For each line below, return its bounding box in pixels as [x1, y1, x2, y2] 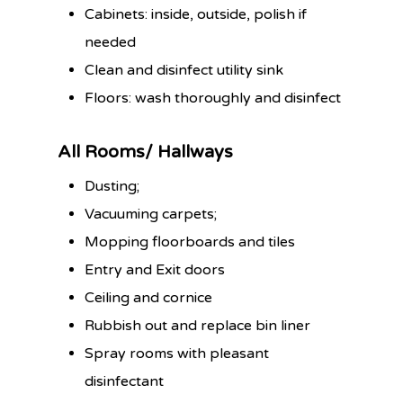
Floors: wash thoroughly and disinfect [85, 88, 342, 107]
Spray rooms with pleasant [85, 344, 270, 363]
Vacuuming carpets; [85, 204, 218, 223]
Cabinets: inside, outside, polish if [85, 4, 308, 23]
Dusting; [85, 176, 140, 195]
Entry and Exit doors [85, 260, 226, 279]
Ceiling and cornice [85, 288, 213, 307]
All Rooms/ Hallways [58, 140, 234, 163]
